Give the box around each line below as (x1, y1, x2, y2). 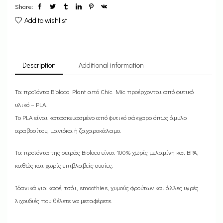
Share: (15, 1, 33, 10)
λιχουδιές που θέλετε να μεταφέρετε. (15, 196, 112, 205)
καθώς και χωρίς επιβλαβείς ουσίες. (15, 161, 113, 170)
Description (22, 60, 56, 70)
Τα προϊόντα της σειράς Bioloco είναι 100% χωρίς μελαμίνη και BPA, (15, 148, 199, 157)
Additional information (79, 60, 144, 70)
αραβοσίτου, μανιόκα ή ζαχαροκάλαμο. (15, 125, 121, 134)
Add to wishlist (24, 15, 67, 25)
